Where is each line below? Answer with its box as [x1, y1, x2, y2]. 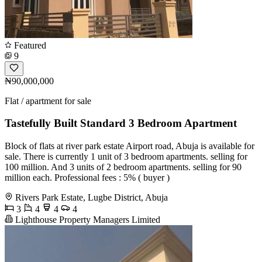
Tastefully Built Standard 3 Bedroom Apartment [5, 117, 237, 130]
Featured [12, 40, 46, 50]
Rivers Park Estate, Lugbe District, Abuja [15, 192, 168, 202]
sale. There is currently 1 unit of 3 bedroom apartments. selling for [5, 151, 247, 161]
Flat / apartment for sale [5, 95, 91, 106]
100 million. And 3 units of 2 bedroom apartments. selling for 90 [5, 162, 242, 172]
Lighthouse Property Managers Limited [13, 215, 160, 225]
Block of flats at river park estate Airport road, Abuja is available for [5, 141, 254, 151]
